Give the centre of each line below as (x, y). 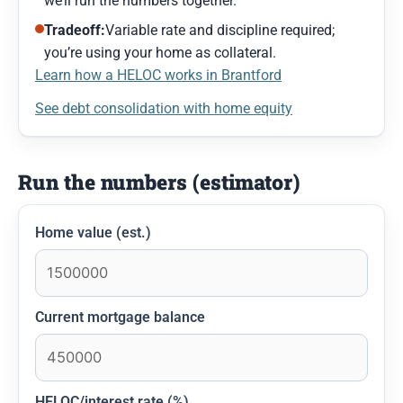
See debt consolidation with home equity (164, 108)
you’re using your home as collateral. (160, 52)
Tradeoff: (75, 30)
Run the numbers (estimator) (159, 181)
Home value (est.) (93, 232)
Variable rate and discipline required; (220, 30)
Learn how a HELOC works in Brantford (158, 75)
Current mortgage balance (120, 317)
